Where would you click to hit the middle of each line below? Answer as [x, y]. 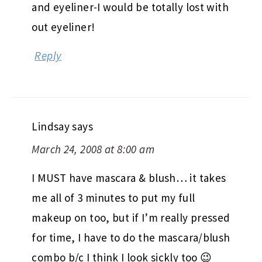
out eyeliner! [63, 27]
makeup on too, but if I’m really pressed [131, 217]
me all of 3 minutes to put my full [113, 197]
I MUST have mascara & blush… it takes [129, 177]
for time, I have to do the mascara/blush [131, 237]
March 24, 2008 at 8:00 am [93, 149]
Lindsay [51, 126]
